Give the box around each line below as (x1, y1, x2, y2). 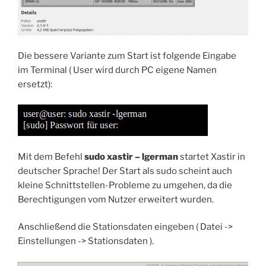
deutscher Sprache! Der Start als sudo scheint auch (18, 165, 232, 176)
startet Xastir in (178, 151, 245, 162)
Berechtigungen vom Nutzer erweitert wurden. (18, 194, 214, 205)
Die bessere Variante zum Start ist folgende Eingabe (18, 50, 236, 61)
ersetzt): (18, 78, 52, 90)
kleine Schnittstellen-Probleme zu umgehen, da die (18, 179, 232, 191)
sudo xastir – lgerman (84, 151, 178, 162)
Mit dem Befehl (18, 151, 84, 162)
